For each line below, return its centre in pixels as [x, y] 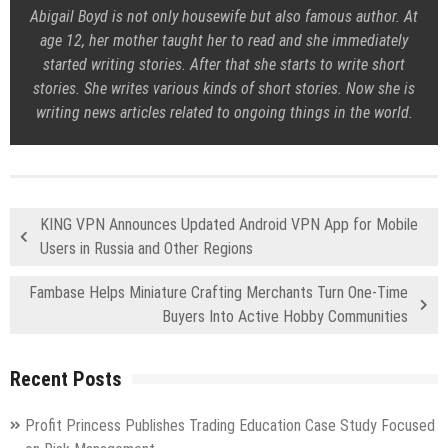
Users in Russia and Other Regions [146, 248]
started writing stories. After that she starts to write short [224, 64]
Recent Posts [66, 378]
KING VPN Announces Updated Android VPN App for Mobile [229, 224]
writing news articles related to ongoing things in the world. [224, 112]
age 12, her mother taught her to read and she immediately [224, 40]
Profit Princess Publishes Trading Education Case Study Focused [230, 425]
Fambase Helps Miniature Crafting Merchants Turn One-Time [218, 292]
